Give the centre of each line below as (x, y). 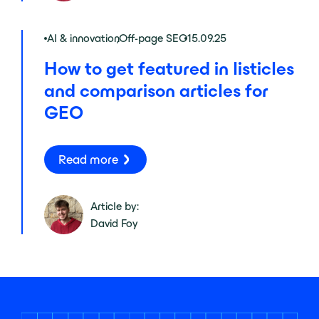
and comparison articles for (156, 91)
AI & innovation (83, 38)
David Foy (114, 223)
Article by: (115, 206)
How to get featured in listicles (169, 69)
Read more (88, 160)
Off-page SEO (153, 38)
